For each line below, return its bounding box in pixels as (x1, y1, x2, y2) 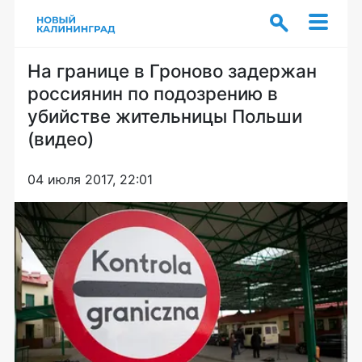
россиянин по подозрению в (27, 82, 278, 104)
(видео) (27, 128, 94, 149)
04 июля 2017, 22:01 (27, 171, 153, 187)
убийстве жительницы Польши (27, 105, 302, 127)
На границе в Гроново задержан (27, 60, 317, 82)
